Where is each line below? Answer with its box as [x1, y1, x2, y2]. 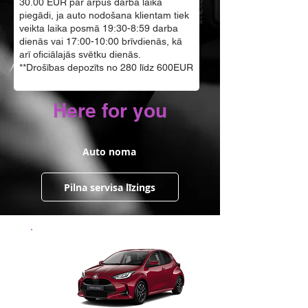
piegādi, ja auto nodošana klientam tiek [19, 10, 189, 21]
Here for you [53, 99, 167, 122]
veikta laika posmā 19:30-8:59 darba [19, 23, 178, 34]
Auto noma [82, 144, 136, 158]
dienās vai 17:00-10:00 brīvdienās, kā [19, 36, 182, 47]
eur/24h [75, 241, 105, 252]
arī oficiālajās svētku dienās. [19, 49, 141, 60]
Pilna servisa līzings [63, 180, 155, 194]
